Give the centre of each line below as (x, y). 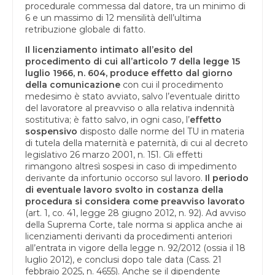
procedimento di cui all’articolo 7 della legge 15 (133, 61)
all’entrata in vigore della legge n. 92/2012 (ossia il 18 (135, 248)
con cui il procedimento (172, 84)
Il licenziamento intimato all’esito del (109, 49)
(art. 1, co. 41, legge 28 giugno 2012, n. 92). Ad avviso (136, 213)
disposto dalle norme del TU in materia (162, 131)
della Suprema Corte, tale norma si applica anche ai (134, 224)
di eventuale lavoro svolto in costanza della (124, 189)
